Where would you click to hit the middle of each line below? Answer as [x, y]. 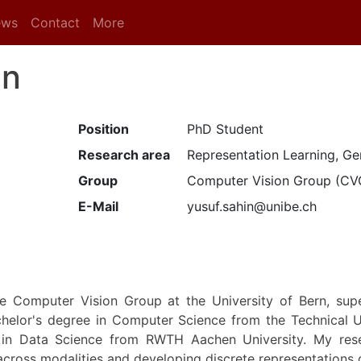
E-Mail [99, 206]
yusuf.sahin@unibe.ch [252, 206]
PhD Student [226, 129]
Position [104, 129]
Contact [55, 23]
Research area [124, 155]
